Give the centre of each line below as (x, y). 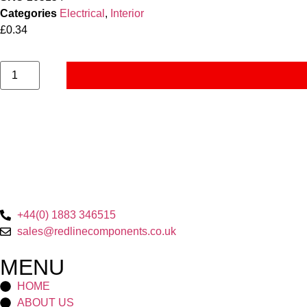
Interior (127, 13)
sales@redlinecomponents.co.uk (97, 232)
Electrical (82, 13)
